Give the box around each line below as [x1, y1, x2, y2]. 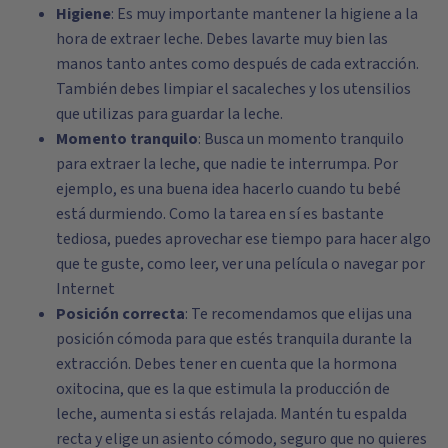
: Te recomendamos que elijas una [185, 303, 412, 326]
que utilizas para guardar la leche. [56, 103, 283, 126]
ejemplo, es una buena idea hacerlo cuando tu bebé [56, 178, 401, 201]
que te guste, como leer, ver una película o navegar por [56, 253, 425, 276]
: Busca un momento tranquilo [198, 128, 404, 151]
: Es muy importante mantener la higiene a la [111, 3, 418, 26]
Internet [56, 278, 118, 301]
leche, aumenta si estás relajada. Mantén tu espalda [56, 403, 407, 426]
